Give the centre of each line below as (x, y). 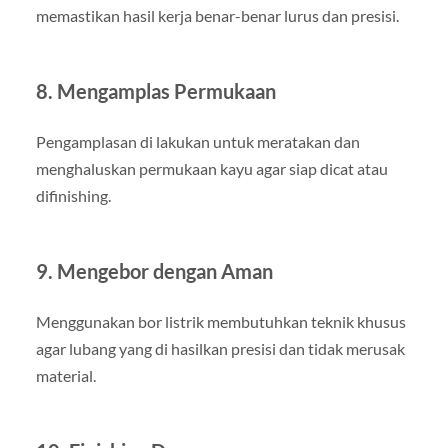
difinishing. (73, 195)
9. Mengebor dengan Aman (154, 270)
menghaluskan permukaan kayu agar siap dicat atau (211, 168)
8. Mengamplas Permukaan (155, 90)
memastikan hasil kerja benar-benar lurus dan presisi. (217, 15)
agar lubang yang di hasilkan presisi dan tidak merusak (220, 348)
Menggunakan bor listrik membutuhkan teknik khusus (220, 321)
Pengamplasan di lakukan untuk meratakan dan (197, 141)
